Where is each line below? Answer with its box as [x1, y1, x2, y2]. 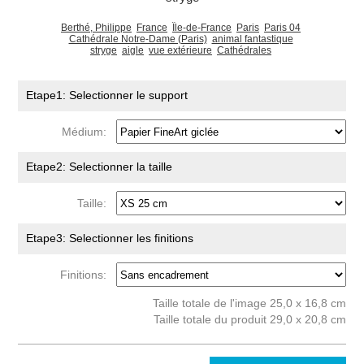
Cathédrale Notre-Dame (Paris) [68, 33, 207, 45]
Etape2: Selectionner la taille [26, 160, 173, 173]
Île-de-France [172, 22, 232, 33]
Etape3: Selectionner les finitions [26, 232, 194, 245]
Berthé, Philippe [61, 22, 132, 33]
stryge [90, 45, 117, 56]
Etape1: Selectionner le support [26, 89, 188, 102]
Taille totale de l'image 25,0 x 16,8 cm [152, 297, 346, 310]
